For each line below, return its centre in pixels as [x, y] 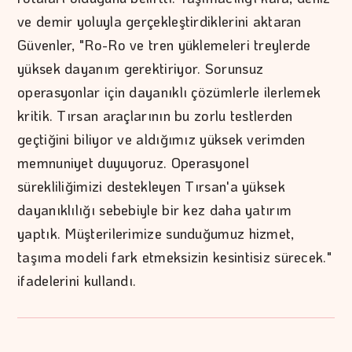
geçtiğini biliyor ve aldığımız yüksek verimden [161, 139]
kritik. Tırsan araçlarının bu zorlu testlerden [155, 115]
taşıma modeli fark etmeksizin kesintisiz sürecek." [174, 257]
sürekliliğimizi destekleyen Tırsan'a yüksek [151, 186]
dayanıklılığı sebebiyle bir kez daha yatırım [155, 209]
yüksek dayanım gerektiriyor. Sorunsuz [141, 68]
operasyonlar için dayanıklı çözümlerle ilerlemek [169, 92]
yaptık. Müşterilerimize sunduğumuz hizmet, [156, 233]
